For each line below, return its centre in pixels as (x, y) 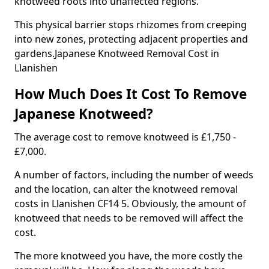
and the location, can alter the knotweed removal (126, 189)
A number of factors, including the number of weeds (134, 175)
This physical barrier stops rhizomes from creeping (131, 25)
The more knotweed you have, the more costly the (128, 256)
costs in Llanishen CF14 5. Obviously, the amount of (130, 204)
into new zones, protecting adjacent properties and (131, 39)
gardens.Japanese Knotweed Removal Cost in (117, 53)
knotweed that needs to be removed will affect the (129, 218)
